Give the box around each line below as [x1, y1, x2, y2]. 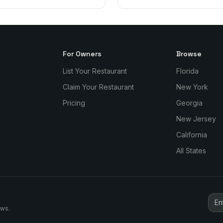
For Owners [63, 49, 102, 59]
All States [176, 146, 206, 155]
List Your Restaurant [63, 67, 127, 76]
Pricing [63, 99, 86, 108]
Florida [176, 67, 199, 76]
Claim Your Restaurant [63, 83, 134, 92]
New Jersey [176, 114, 216, 123]
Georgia [176, 99, 203, 108]
